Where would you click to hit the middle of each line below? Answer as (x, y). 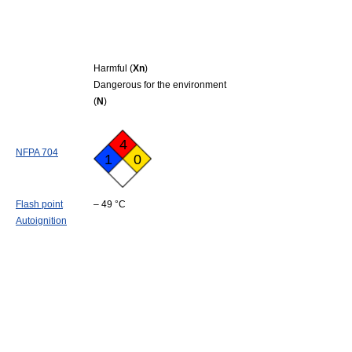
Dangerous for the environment (160, 85)
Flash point (39, 204)
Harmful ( (113, 68)
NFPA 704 (37, 152)
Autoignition (41, 221)
